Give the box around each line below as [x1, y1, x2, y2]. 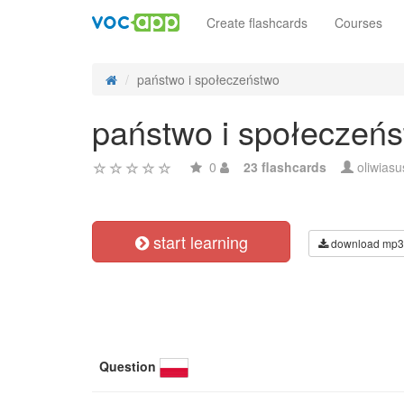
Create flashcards [207, 14, 308, 32]
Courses [335, 14, 382, 32]
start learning [148, 230, 248, 253]
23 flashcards [243, 158, 326, 176]
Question [99, 357, 156, 375]
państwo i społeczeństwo [137, 70, 280, 88]
